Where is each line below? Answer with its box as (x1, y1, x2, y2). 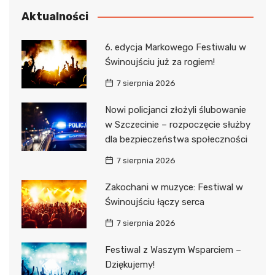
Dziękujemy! (104, 258, 155, 270)
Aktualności (21, 9, 88, 23)
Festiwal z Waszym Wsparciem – (104, 244, 241, 255)
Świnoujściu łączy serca (104, 196, 204, 207)
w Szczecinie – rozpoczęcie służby (104, 118, 250, 130)
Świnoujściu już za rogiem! (104, 56, 215, 68)
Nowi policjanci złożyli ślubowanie (104, 104, 246, 115)
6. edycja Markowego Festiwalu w (104, 41, 246, 53)
